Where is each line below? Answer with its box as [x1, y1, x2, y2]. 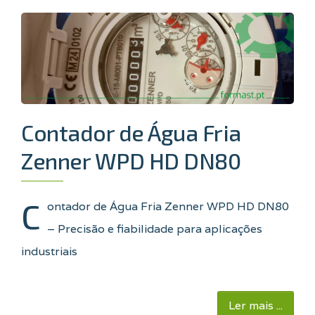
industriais [21, 243, 77, 259]
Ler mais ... [229, 297, 283, 313]
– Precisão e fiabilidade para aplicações [47, 221, 262, 236]
